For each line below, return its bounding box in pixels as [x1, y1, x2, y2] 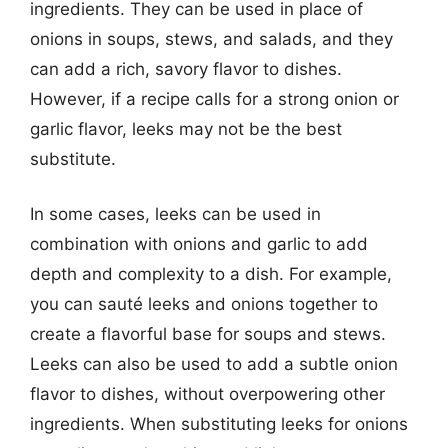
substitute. [30, 148, 116, 169]
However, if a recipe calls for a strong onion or [30, 88, 399, 109]
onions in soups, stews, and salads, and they [30, 28, 393, 49]
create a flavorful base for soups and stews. [30, 324, 386, 344]
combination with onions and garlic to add [30, 234, 368, 254]
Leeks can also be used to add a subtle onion [30, 354, 398, 374]
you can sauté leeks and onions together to [30, 294, 378, 314]
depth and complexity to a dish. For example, [30, 264, 392, 284]
